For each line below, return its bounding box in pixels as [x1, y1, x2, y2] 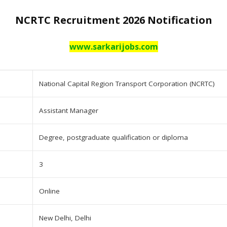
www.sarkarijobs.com [69, 41, 158, 52]
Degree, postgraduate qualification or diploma [39, 132, 188, 142]
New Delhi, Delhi [39, 213, 91, 222]
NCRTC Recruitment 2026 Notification [15, 13, 212, 27]
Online [39, 186, 60, 196]
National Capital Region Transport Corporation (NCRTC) [39, 79, 215, 88]
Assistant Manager [39, 105, 98, 115]
